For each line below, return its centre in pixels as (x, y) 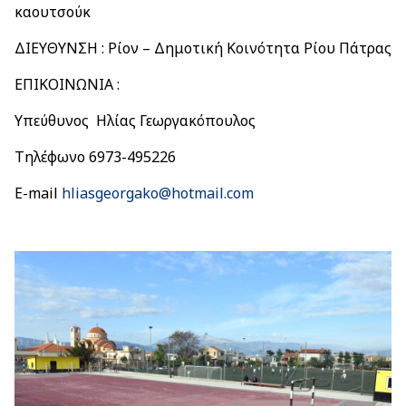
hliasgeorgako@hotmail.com (158, 193)
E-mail (38, 193)
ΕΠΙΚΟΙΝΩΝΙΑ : (67, 84)
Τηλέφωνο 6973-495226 (95, 157)
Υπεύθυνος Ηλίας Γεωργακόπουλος (135, 121)
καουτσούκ (53, 12)
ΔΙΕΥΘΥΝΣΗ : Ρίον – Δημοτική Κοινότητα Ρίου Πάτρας (203, 48)
